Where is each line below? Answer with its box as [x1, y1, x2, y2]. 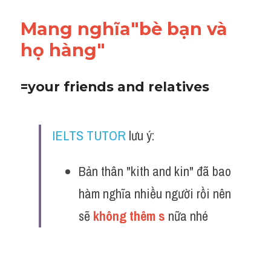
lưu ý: [126, 126, 154, 145]
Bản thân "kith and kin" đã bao [79, 162, 231, 180]
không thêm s [93, 207, 165, 225]
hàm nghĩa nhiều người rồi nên [79, 184, 231, 203]
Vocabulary [45, 5, 84, 18]
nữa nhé [165, 207, 211, 225]
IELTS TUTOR [52, 126, 126, 145]
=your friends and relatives [21, 79, 209, 94]
